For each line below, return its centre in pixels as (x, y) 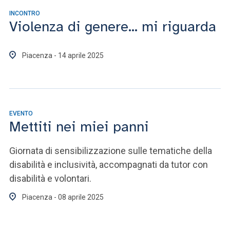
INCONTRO (25, 13)
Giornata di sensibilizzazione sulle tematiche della (111, 151)
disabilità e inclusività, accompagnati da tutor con (109, 165)
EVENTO (21, 113)
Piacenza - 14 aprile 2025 (63, 55)
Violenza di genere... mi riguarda (113, 26)
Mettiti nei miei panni (79, 127)
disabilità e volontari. (50, 178)
